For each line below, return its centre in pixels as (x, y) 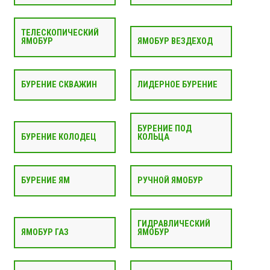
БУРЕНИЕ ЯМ (45, 180)
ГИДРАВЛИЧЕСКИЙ (174, 224)
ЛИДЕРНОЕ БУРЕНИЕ (177, 85)
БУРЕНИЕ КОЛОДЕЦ (58, 137)
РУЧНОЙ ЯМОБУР (170, 180)
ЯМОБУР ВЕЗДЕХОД (175, 41)
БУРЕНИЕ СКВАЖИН (59, 85)
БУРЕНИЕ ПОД (164, 128)
